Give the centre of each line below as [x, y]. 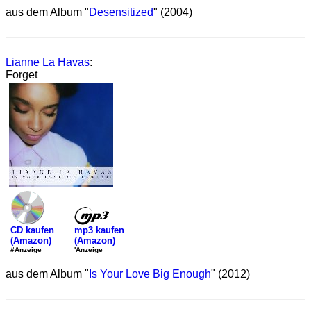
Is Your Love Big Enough [150, 274]
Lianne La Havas [48, 62]
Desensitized [121, 12]
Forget [22, 75]
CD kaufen [32, 230]
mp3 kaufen [99, 230]
